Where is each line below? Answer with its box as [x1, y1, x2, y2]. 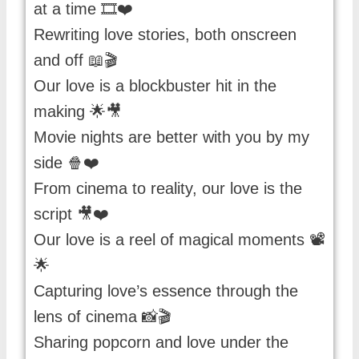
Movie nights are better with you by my [34, 127, 309, 146]
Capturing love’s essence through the [34, 281, 298, 300]
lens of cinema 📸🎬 [34, 307, 171, 325]
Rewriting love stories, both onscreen [34, 25, 296, 43]
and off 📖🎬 [34, 50, 118, 69]
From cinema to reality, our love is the [34, 179, 302, 197]
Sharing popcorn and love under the [34, 333, 288, 351]
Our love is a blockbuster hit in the [34, 76, 276, 95]
